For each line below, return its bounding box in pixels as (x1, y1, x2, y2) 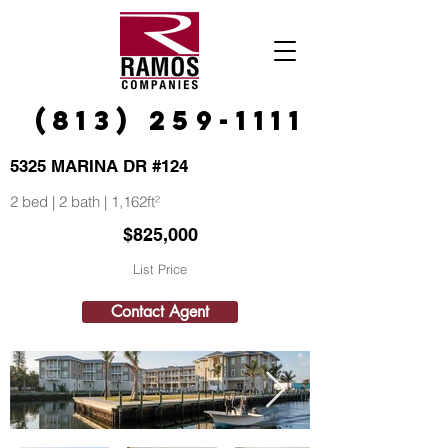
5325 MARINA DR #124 (10, 156, 188, 176)
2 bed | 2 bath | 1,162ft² (10, 192, 160, 211)
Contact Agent (111, 301, 209, 322)
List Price (133, 261, 187, 277)
